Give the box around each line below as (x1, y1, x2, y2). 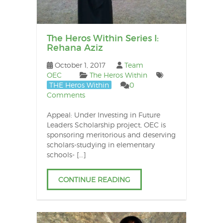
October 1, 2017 (54, 60, 106, 69)
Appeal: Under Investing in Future (46, 110, 160, 119)
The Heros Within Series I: (46, 32, 159, 44)
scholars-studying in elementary (46, 140, 155, 149)
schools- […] (46, 150, 86, 159)
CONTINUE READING (58, 175, 130, 184)
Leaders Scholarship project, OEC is (46, 120, 166, 129)
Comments (46, 90, 85, 99)
